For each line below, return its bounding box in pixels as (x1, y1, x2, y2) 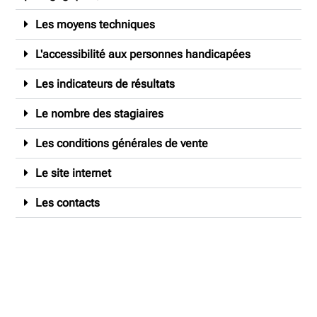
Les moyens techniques (35, 18, 156, 32)
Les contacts (35, 196, 100, 210)
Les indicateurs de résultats (35, 77, 175, 91)
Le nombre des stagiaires (35, 107, 164, 121)
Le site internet (35, 166, 112, 180)
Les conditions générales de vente (35, 137, 209, 151)
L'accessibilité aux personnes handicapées (35, 47, 251, 62)
